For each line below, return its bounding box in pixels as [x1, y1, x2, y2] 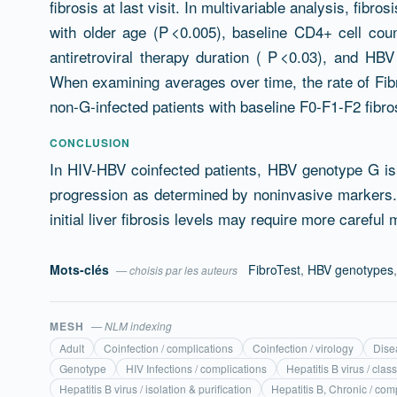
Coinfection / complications [104, 340, 233, 355]
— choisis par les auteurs [116, 262, 237, 277]
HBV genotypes [307, 261, 393, 278]
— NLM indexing [90, 318, 172, 333]
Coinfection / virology [253, 340, 354, 355]
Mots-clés [50, 261, 113, 278]
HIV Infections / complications [126, 361, 267, 376]
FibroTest [248, 261, 300, 278]
